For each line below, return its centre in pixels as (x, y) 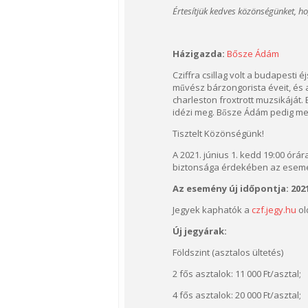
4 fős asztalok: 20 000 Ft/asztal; (237, 295)
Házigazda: (199, 54)
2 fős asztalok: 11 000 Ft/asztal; (237, 274)
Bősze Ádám (253, 54)
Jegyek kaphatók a (212, 210)
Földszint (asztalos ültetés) (228, 252)
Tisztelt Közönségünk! (218, 133)
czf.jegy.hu (274, 210)
